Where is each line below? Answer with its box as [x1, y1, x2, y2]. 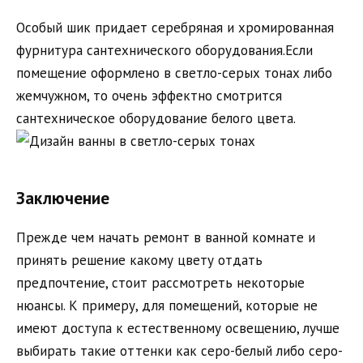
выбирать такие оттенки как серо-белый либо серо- [16, 342, 343, 361]
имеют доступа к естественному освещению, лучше [16, 319, 340, 338]
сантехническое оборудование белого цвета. [16, 109, 296, 128]
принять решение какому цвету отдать [16, 251, 263, 270]
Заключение [16, 186, 109, 209]
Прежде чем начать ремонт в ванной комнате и [16, 228, 315, 247]
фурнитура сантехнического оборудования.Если [16, 41, 313, 60]
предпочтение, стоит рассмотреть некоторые [16, 274, 305, 293]
